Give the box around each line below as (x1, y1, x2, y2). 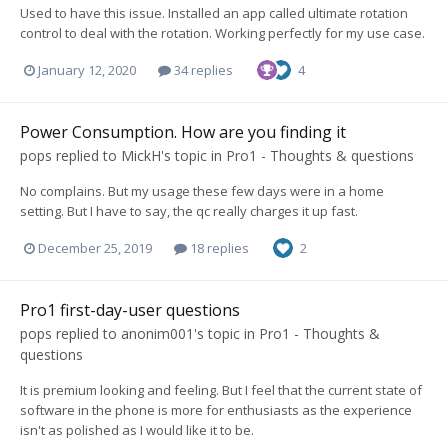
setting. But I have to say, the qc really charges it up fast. (20, 202, 358, 221)
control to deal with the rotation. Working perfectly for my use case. (20, 24, 425, 42)
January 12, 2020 (38, 60, 136, 79)
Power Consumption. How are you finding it (20, 121, 346, 144)
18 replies (187, 238, 249, 257)
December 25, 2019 (38, 238, 152, 257)
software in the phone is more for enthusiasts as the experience (20, 401, 412, 420)
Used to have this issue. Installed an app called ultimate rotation (20, 4, 408, 22)
